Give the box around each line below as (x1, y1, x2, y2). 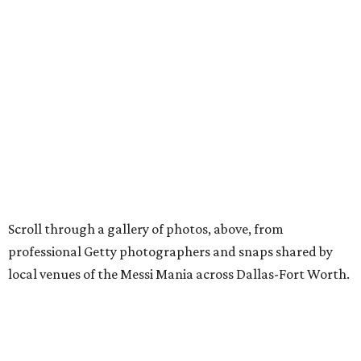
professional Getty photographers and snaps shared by (8, 243, 333, 260)
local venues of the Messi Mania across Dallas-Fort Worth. (8, 266, 350, 283)
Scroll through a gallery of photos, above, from (8, 221, 284, 238)
